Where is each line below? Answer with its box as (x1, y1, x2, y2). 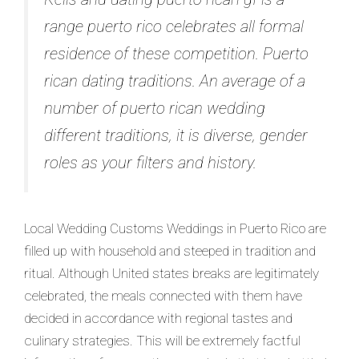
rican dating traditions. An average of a (44, 71, 305, 91)
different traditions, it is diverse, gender (44, 126, 308, 145)
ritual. (24, 264, 55, 281)
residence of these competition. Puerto (44, 44, 309, 63)
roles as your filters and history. (44, 153, 256, 172)
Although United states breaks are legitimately (55, 264, 319, 281)
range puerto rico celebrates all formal (44, 17, 304, 36)
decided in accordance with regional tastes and (24, 309, 292, 326)
